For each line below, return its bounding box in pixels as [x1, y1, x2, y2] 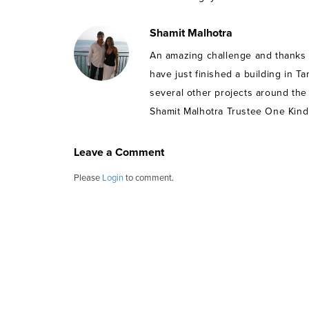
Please [74, 172, 102, 183]
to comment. [123, 172, 174, 183]
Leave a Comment [74, 145, 164, 159]
